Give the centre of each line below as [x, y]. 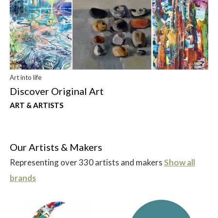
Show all [180, 163]
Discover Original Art [57, 91]
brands [23, 178]
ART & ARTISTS [36, 105]
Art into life [26, 78]
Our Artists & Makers [56, 147]
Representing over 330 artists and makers [87, 163]
